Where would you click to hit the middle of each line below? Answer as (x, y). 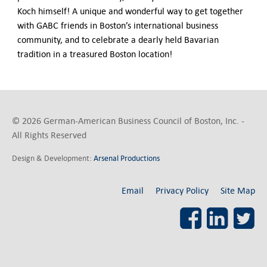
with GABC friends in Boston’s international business (117, 26)
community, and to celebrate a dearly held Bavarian (118, 40)
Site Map (237, 191)
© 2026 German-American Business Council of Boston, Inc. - (128, 121)
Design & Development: (53, 159)
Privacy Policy (182, 191)
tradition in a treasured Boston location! (94, 54)
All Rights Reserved (49, 135)
